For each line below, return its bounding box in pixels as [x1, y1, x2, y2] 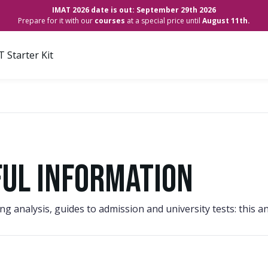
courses [95, 16, 125, 26]
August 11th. [202, 16, 250, 26]
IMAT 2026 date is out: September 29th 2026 [52, 5, 216, 15]
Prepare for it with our [18, 16, 95, 26]
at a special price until [125, 16, 202, 26]
